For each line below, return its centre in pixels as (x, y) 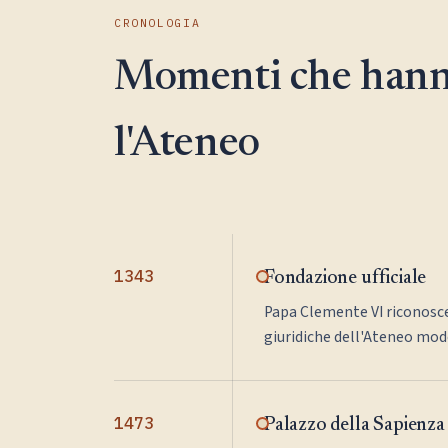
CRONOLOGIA (157, 22)
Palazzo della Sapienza (354, 425)
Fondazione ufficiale (345, 278)
